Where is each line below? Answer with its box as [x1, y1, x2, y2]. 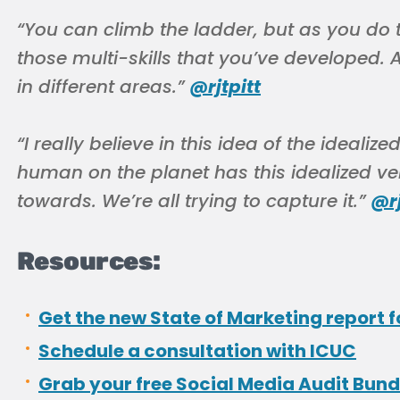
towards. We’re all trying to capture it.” [17, 188, 371, 213]
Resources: [17, 246, 161, 276]
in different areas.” [17, 74, 189, 99]
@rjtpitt [189, 74, 261, 99]
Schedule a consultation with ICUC [38, 338, 356, 363]
